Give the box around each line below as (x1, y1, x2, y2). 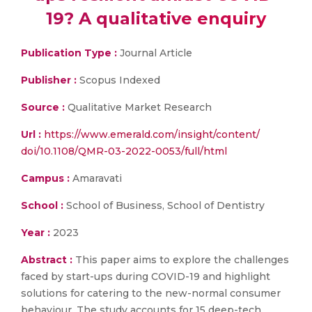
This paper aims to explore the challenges (75, 253, 289, 266)
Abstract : (21, 253, 75, 266)
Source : (21, 101, 65, 114)
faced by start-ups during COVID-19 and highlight (21, 270, 270, 283)
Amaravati (70, 172, 122, 185)
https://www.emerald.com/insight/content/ (44, 128, 260, 141)
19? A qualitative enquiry (46, 8, 266, 29)
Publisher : (21, 74, 79, 86)
